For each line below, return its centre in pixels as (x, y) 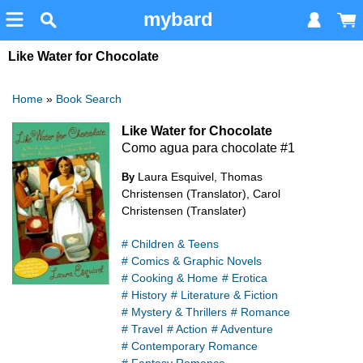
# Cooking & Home (170, 278)
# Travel (142, 329)
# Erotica (245, 278)
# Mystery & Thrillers (174, 312)
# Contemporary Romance (190, 346)
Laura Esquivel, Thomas (200, 177)
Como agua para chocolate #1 (208, 148)
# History (144, 295)
